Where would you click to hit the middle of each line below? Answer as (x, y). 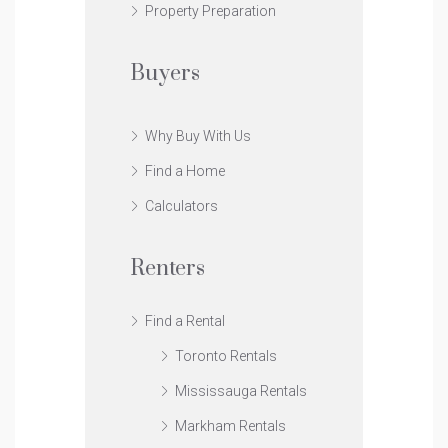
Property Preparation (210, 10)
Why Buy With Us (198, 135)
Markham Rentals (230, 425)
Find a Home (185, 170)
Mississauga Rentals (241, 390)
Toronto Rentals (226, 355)
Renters (167, 268)
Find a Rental (185, 320)
